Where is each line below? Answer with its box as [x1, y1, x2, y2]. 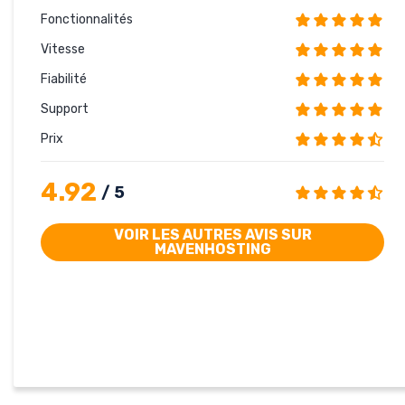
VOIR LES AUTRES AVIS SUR [113, 225, 312, 243]
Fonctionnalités [41, 11, 133, 27]
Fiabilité [41, 71, 87, 87]
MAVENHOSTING [154, 240, 271, 258]
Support [41, 100, 89, 117]
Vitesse [41, 41, 85, 57]
